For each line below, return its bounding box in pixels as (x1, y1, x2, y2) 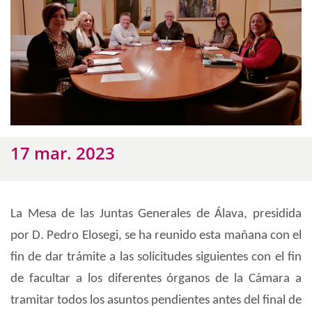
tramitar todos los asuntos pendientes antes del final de (10, 294, 302, 308)
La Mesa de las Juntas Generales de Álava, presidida (10, 208, 302, 221)
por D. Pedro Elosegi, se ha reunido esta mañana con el (10, 229, 302, 243)
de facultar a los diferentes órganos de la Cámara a (10, 272, 302, 286)
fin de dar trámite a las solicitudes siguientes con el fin (10, 251, 302, 265)
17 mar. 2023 (10, 141, 115, 165)
